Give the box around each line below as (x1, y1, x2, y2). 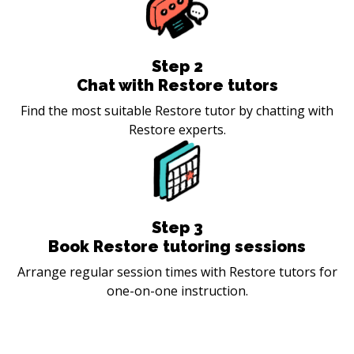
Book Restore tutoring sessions (48, 236, 306, 256)
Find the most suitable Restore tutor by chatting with (21, 101, 333, 119)
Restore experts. (128, 120, 226, 138)
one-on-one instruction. (106, 281, 248, 299)
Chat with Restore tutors (76, 75, 278, 95)
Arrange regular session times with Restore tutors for (17, 262, 337, 281)
